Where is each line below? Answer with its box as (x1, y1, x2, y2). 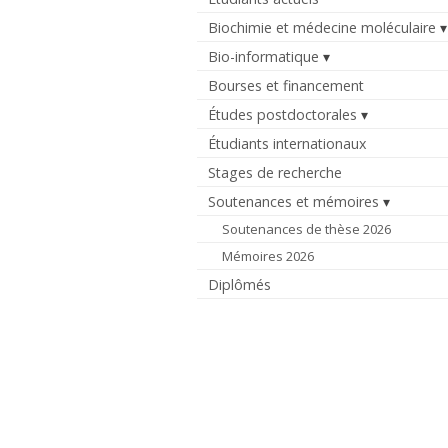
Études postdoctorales (208, 104, 358, 124)
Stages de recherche (208, 162, 343, 182)
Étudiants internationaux (208, 133, 367, 153)
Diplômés (208, 274, 272, 294)
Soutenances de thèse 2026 (221, 219, 391, 238)
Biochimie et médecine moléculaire (208, 17, 437, 37)
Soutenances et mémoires (208, 191, 380, 211)
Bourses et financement (208, 75, 365, 95)
